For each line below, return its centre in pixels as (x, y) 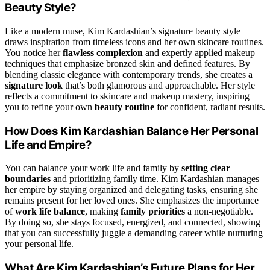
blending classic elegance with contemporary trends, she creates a (129, 74)
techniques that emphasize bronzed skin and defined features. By (127, 63)
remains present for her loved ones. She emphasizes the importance (132, 201)
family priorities (153, 212)
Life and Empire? (49, 145)
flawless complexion (103, 52)
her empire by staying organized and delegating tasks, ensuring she (131, 190)
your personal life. (39, 244)
